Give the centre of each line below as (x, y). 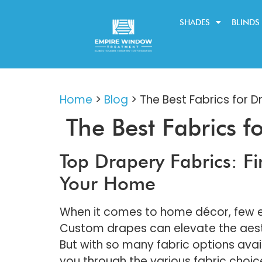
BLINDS (246, 22)
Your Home (108, 183)
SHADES (195, 22)
